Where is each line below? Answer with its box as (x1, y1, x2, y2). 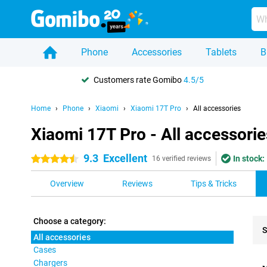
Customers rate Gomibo (94, 74, 184, 85)
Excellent (103, 152, 147, 164)
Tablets (206, 46, 237, 58)
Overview (50, 179, 84, 188)
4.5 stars (31, 154, 64, 164)
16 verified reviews (152, 154, 211, 163)
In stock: (233, 154, 265, 163)
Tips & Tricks (191, 179, 237, 188)
